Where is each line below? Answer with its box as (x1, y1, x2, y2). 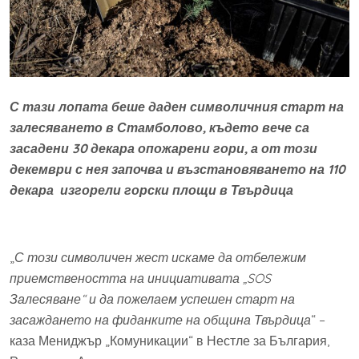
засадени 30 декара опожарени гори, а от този (10, 139, 317, 156)
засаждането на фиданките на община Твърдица (10, 311, 311, 328)
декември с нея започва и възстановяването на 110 (10, 160, 345, 177)
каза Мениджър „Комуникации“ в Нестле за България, (10, 332, 329, 349)
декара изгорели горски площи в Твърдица (10, 181, 293, 198)
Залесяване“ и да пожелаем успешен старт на (10, 290, 295, 307)
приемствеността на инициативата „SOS (10, 269, 271, 286)
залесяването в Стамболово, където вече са (10, 119, 309, 135)
